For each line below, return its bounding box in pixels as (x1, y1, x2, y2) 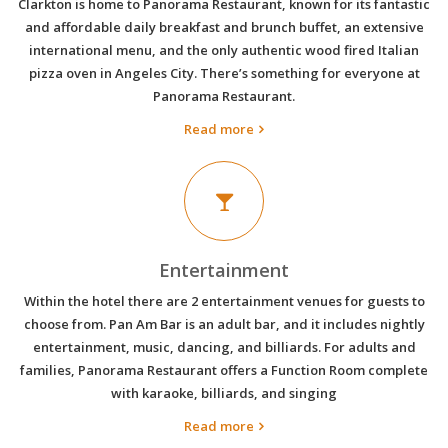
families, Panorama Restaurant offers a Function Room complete (20, 361, 428, 380)
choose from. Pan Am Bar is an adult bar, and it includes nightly (23, 315, 425, 334)
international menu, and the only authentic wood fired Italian (29, 41, 419, 60)
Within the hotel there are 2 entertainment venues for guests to (23, 292, 425, 311)
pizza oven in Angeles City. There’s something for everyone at (28, 64, 420, 83)
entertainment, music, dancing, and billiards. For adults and (32, 338, 416, 357)
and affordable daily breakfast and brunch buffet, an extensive (24, 18, 424, 37)
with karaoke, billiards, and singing (111, 384, 337, 403)
